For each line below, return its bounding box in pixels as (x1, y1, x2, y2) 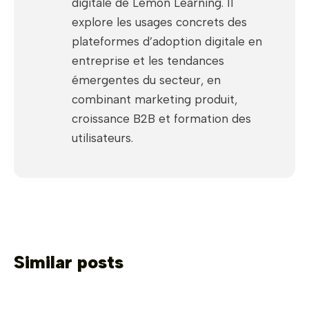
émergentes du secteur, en (72, 73, 221, 88)
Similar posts (14, 251, 123, 274)
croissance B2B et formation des (72, 112, 251, 126)
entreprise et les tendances (72, 54, 224, 68)
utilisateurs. (72, 131, 133, 146)
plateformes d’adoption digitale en (72, 34, 262, 49)
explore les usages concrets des (72, 15, 247, 30)
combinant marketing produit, (72, 92, 237, 107)
